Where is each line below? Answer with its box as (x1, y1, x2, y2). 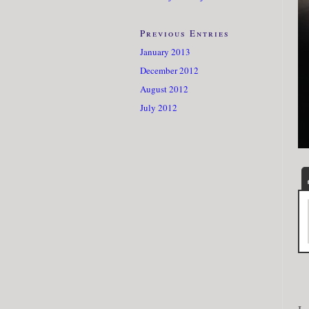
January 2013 (140, 45, 190, 58)
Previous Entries (140, 26, 230, 39)
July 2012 (140, 101, 177, 114)
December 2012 (140, 63, 199, 77)
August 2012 (140, 82, 188, 95)
